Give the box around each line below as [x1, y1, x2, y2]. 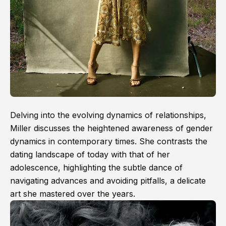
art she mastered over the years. [10, 189, 135, 199]
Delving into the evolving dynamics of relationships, [10, 110, 206, 121]
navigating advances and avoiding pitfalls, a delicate [10, 176, 206, 186]
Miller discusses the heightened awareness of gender [10, 123, 213, 134]
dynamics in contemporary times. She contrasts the [10, 136, 207, 147]
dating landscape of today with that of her [10, 149, 170, 160]
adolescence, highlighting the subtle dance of [10, 162, 183, 173]
